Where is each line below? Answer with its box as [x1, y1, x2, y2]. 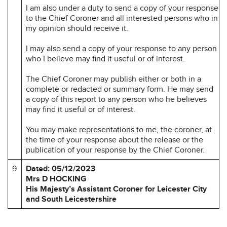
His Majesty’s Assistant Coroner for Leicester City [26, 183, 207, 194]
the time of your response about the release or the [26, 134, 203, 145]
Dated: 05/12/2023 [26, 163, 95, 174]
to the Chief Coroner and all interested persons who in [26, 13, 218, 23]
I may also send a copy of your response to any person [26, 43, 217, 54]
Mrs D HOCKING [26, 173, 87, 184]
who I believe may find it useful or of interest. [26, 53, 185, 64]
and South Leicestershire [26, 194, 117, 204]
